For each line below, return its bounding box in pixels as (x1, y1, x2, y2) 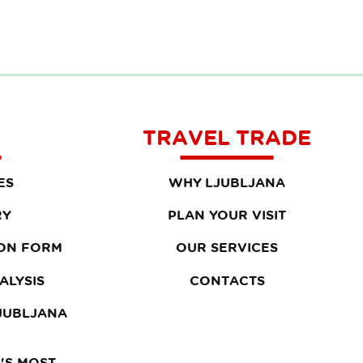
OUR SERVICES (176, 240, 278, 255)
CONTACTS (189, 272, 265, 288)
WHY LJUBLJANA (169, 175, 285, 190)
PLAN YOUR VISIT (168, 207, 286, 223)
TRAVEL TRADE (143, 125, 311, 149)
